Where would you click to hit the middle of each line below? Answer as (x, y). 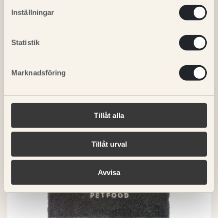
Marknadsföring (39, 73)
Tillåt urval (109, 144)
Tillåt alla (109, 115)
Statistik (25, 42)
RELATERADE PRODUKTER (109, 36)
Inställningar (33, 12)
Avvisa (109, 172)
